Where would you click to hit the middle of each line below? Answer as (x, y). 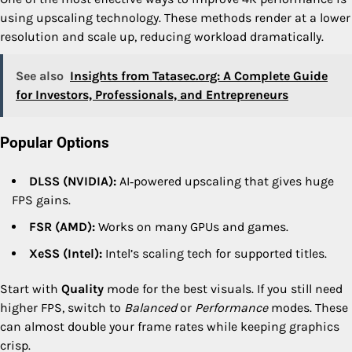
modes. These (308, 308)
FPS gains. (41, 200)
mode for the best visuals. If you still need (223, 289)
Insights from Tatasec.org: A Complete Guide (199, 75)
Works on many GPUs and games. (192, 227)
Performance (231, 308)
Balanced (150, 308)
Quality (82, 289)
